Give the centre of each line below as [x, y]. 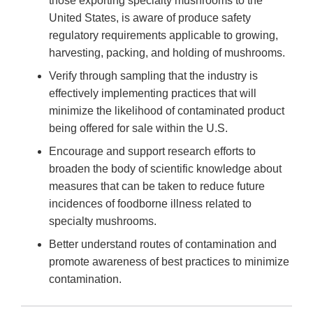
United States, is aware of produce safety [150, 18]
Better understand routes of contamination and [163, 245]
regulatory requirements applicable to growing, [163, 36]
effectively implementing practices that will [153, 94]
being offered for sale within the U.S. [138, 129]
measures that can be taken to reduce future [157, 187]
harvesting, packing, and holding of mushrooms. [167, 53]
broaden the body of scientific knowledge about [167, 169]
